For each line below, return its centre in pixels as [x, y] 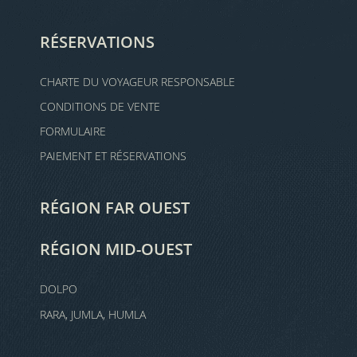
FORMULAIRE [73, 131]
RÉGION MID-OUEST [116, 249]
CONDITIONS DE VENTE [100, 106]
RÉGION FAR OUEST [115, 208]
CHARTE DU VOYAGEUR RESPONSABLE [137, 82]
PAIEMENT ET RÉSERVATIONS [113, 156]
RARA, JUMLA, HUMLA [93, 314]
